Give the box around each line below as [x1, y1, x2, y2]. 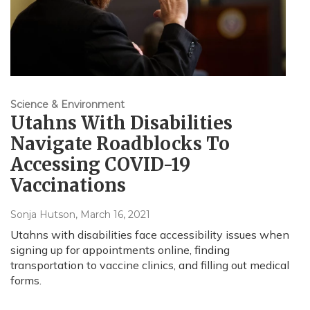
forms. [10, 273, 42, 288]
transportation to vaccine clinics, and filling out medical [10, 258, 289, 273]
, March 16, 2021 [75, 208, 150, 221]
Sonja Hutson [10, 208, 75, 221]
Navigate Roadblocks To [10, 132, 230, 156]
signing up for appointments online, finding [10, 243, 230, 257]
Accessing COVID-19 [10, 153, 190, 176]
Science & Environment [10, 98, 125, 111]
